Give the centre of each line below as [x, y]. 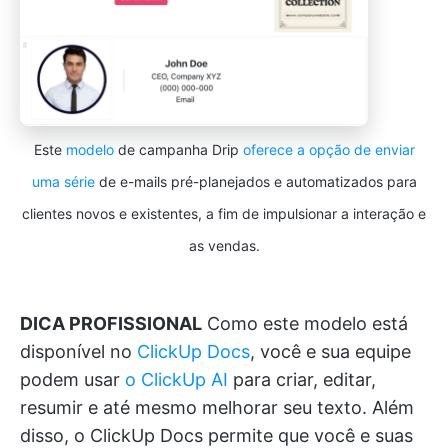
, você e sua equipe [330, 352]
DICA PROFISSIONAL [111, 324]
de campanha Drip [178, 150]
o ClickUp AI [176, 380]
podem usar [72, 380]
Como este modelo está [305, 324]
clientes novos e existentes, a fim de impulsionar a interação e [224, 214]
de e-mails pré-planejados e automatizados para [255, 182]
